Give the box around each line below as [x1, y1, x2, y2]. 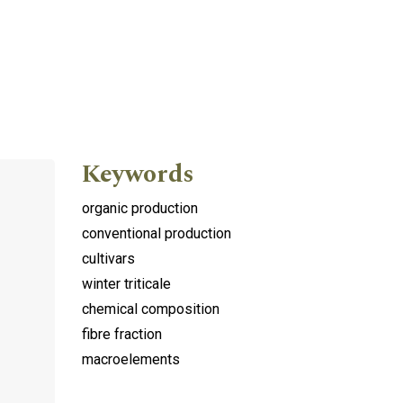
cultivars [82, 249, 135, 267]
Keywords [82, 154, 194, 193]
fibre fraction [82, 325, 162, 343]
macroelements [82, 350, 180, 368]
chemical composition [82, 300, 219, 318]
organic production [82, 199, 198, 217]
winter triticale [82, 274, 171, 292]
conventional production [82, 224, 231, 242]
